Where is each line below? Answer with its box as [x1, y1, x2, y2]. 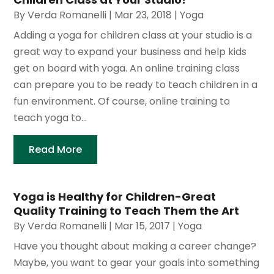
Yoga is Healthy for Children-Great [13, 189, 217, 205]
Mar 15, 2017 [114, 219, 171, 234]
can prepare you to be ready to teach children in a [13, 78, 258, 92]
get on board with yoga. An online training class [13, 61, 240, 76]
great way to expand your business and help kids [13, 45, 247, 59]
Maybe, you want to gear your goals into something [13, 256, 260, 270]
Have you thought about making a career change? [13, 239, 257, 254]
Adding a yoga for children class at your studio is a [13, 28, 253, 43]
